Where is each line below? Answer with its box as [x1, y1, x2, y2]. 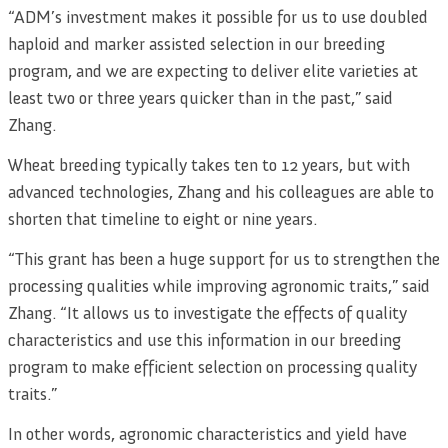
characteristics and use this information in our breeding [8, 329, 401, 352]
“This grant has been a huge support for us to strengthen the [8, 248, 440, 271]
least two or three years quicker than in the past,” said [8, 87, 393, 110]
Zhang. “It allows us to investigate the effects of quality [8, 302, 407, 325]
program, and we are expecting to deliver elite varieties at [8, 60, 418, 83]
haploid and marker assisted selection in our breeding [8, 33, 385, 56]
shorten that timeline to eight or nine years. [8, 208, 317, 231]
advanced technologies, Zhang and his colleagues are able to [8, 181, 434, 204]
